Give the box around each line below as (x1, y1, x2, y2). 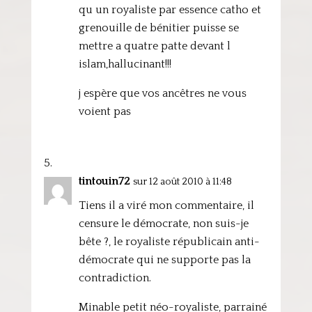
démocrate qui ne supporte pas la (78, 253, 251, 266)
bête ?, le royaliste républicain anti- (78, 235, 260, 248)
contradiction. (78, 272, 151, 284)
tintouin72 (78, 175, 130, 187)
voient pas (78, 105, 131, 118)
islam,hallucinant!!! (78, 58, 171, 70)
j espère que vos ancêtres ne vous (78, 87, 247, 100)
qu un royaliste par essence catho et (78, 3, 261, 16)
